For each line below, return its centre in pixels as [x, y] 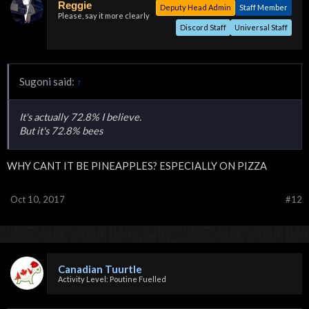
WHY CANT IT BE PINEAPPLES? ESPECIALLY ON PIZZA [137, 166]
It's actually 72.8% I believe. [80, 117]
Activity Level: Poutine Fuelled [112, 279]
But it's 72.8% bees [61, 130]
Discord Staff [203, 27]
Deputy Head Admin [196, 7]
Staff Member [263, 7]
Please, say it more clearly [104, 15]
